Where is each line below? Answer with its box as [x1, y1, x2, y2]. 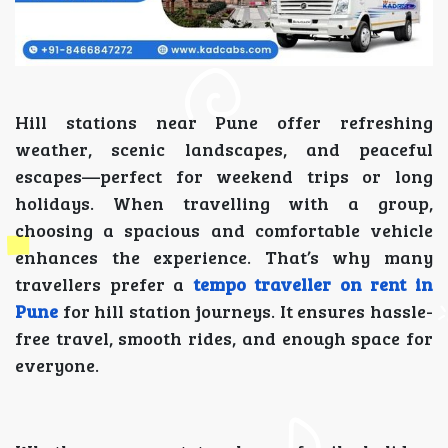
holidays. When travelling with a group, [15, 191, 433, 215]
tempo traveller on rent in [192, 272, 434, 296]
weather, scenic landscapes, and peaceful [15, 137, 433, 161]
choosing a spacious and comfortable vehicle [15, 218, 433, 242]
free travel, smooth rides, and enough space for [15, 326, 433, 350]
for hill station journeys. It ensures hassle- [58, 299, 433, 323]
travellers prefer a [15, 272, 193, 296]
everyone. [15, 353, 99, 377]
